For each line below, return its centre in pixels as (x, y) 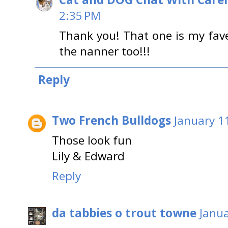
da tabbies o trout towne (124, 213)
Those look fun (92, 140)
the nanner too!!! (105, 51)
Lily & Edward (88, 156)
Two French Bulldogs (111, 121)
